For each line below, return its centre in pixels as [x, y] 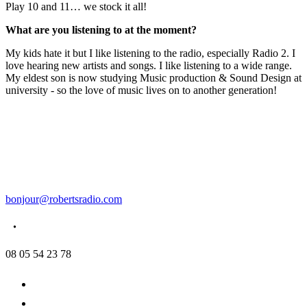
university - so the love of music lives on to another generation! [141, 90]
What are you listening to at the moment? [101, 30]
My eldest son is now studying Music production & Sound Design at [153, 78]
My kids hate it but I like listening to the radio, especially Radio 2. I [150, 53]
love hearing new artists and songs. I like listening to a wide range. [149, 66]
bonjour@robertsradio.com [64, 199]
